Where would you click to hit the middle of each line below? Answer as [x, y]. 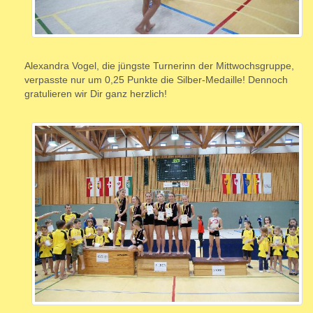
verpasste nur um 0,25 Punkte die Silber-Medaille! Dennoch [156, 80]
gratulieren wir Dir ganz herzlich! [96, 94]
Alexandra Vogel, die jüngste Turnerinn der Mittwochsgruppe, [159, 66]
